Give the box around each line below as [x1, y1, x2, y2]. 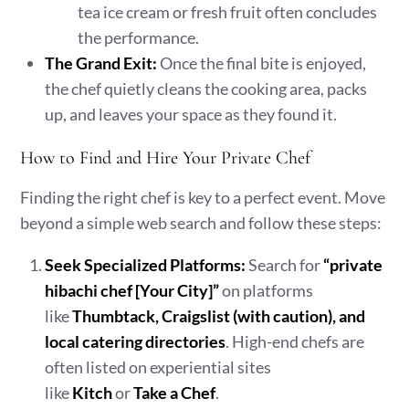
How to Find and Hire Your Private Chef [20, 147, 311, 169]
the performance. [78, 27, 200, 47]
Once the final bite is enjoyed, [157, 53, 367, 73]
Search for [246, 255, 324, 275]
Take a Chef [133, 383, 216, 403]
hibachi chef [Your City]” [45, 280, 220, 300]
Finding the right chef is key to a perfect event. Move [20, 187, 386, 207]
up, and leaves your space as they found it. [45, 104, 338, 124]
